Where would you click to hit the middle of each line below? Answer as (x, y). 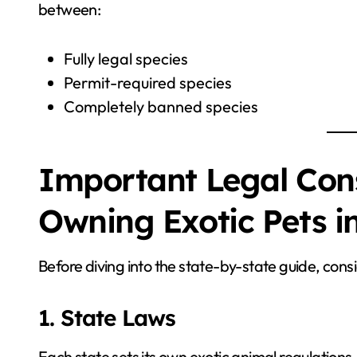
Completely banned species (161, 106)
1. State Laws (107, 318)
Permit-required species (148, 82)
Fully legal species (126, 59)
